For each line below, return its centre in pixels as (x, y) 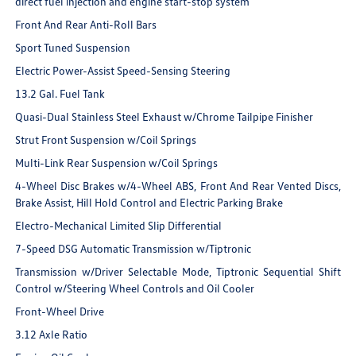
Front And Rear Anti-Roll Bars (86, 24)
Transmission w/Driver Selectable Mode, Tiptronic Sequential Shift (178, 271)
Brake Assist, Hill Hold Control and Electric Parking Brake (149, 202)
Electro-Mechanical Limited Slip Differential (119, 225)
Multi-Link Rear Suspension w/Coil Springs (117, 162)
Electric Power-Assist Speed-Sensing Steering (123, 70)
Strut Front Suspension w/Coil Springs (106, 139)
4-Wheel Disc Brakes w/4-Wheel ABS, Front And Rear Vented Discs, (178, 185)
